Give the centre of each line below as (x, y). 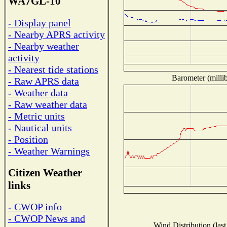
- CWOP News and (47, 219)
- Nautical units (40, 127)
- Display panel (40, 23)
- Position (28, 139)
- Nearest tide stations (53, 69)
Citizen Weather (45, 173)
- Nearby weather (44, 46)
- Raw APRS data (44, 81)
